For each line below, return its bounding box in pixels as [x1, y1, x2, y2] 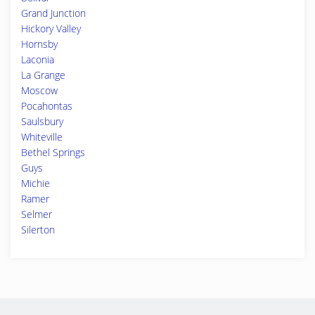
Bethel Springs [21, 146, 85, 159]
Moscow [21, 84, 58, 97]
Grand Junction [21, 6, 86, 20]
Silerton [21, 223, 55, 236]
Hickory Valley [21, 22, 81, 35]
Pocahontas [21, 99, 72, 112]
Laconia [21, 53, 54, 66]
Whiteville [21, 130, 63, 143]
